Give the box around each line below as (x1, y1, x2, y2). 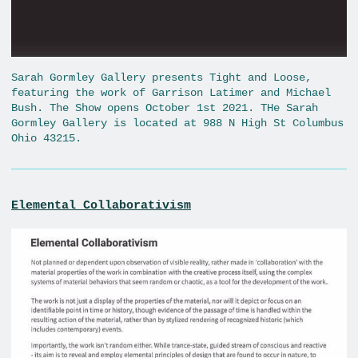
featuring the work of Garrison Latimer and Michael (11, 86, 331, 100)
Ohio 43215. (11, 132, 82, 145)
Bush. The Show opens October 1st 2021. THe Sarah (11, 101, 318, 115)
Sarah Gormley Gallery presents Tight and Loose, (11, 71, 312, 85)
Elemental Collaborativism (11, 198, 191, 213)
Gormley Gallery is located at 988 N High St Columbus (11, 117, 344, 130)
